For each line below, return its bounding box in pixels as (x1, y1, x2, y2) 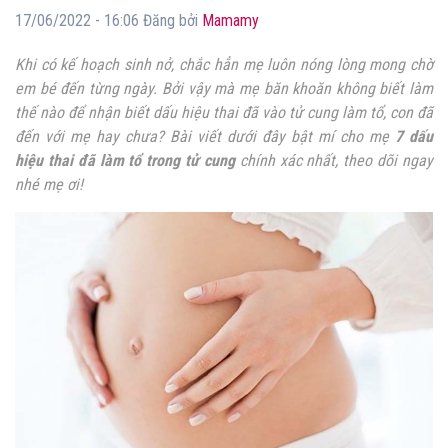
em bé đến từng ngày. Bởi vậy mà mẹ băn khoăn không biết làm (15, 79, 433, 99)
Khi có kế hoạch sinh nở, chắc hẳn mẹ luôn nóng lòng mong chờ (15, 55, 433, 75)
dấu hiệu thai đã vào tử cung (153, 103, 338, 123)
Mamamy (202, 11, 259, 31)
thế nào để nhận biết (15, 103, 153, 123)
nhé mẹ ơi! (15, 175, 83, 195)
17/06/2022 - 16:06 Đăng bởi (15, 11, 202, 31)
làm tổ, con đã (338, 103, 433, 123)
